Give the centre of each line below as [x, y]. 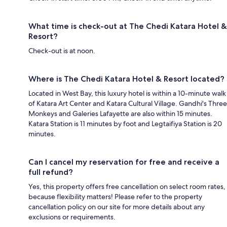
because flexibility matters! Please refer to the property [115, 197]
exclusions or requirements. [72, 217]
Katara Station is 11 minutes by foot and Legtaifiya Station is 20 [125, 124]
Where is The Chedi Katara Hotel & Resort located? [126, 79]
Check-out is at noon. [62, 51]
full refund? [51, 172]
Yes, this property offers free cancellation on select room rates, [127, 187]
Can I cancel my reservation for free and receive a [124, 162]
